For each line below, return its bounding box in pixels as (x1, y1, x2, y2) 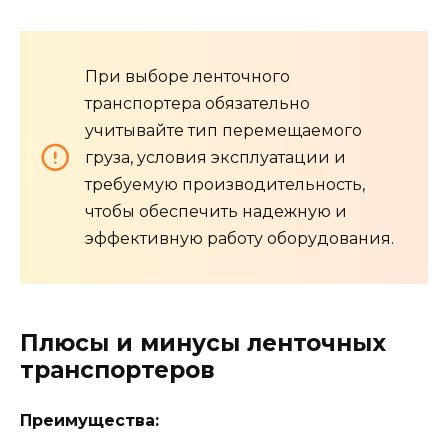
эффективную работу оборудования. (85, 228, 394, 248)
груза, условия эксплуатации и (85, 147, 346, 167)
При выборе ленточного (85, 66, 290, 86)
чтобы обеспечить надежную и (85, 201, 347, 221)
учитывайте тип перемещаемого (85, 120, 362, 140)
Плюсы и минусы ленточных (20, 328, 386, 357)
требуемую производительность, (85, 174, 365, 194)
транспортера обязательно (85, 93, 310, 113)
